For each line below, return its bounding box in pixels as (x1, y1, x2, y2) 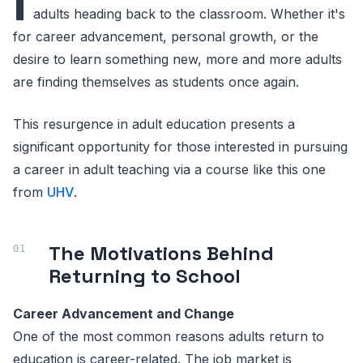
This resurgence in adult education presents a (13, 116, 295, 132)
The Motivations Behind (49, 241, 274, 266)
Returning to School (49, 263, 241, 288)
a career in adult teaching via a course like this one (13, 161, 326, 177)
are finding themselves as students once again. (13, 74, 299, 90)
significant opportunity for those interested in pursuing (13, 139, 348, 155)
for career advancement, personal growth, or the (13, 28, 318, 45)
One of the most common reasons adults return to (13, 328, 324, 344)
